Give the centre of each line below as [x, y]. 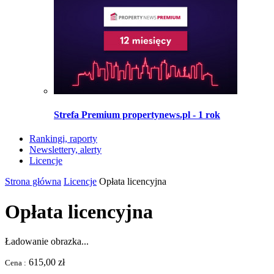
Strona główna [33, 182]
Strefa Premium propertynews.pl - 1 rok [137, 114]
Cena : [16, 262]
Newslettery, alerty [65, 150]
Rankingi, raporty [63, 139]
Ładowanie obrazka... [47, 241]
